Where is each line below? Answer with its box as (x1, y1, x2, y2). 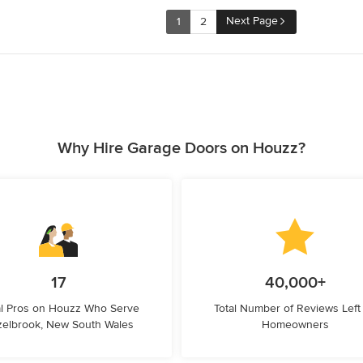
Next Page (226, 14, 278, 28)
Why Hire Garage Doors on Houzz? (58, 139, 305, 158)
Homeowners (261, 318, 329, 331)
